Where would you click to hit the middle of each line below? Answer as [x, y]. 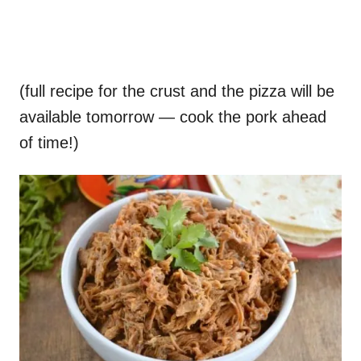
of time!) [49, 143]
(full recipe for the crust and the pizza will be [177, 91]
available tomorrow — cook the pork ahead [173, 117]
